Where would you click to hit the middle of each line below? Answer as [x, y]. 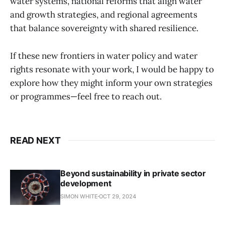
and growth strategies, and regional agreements [104, 15]
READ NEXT [35, 140]
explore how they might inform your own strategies [111, 83]
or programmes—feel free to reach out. [86, 96]
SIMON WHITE [79, 196]
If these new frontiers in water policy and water [104, 55]
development [86, 183]
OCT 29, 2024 [118, 196]
